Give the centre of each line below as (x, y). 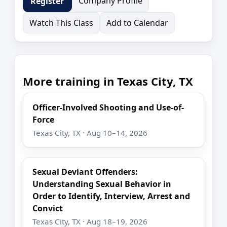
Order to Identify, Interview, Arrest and (111, 196)
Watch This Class (61, 23)
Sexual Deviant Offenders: (85, 172)
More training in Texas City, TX (108, 81)
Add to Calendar (137, 23)
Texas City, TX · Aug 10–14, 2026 (90, 133)
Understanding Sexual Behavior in (102, 184)
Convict (48, 208)
